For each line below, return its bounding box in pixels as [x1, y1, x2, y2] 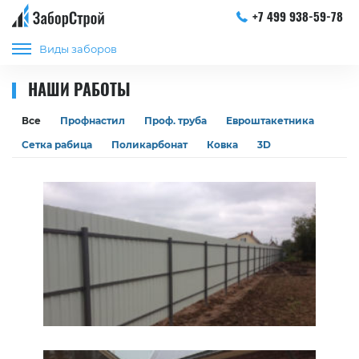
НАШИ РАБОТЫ [28, 77, 131, 101]
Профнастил [60, 115, 125, 127]
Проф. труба [144, 115, 207, 127]
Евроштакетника [226, 115, 314, 127]
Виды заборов [39, 42, 117, 55]
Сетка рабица [22, 139, 92, 151]
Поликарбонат [111, 139, 188, 151]
